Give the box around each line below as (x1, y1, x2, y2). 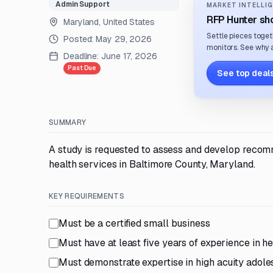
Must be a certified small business (58, 217, 210, 230)
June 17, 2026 (101, 51, 157, 62)
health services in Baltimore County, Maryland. (49, 158, 255, 171)
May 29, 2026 (96, 34, 152, 44)
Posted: (63, 34, 96, 44)
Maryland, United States (63, 16, 155, 27)
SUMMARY (49, 118, 87, 127)
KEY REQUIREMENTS (49, 191, 124, 201)
